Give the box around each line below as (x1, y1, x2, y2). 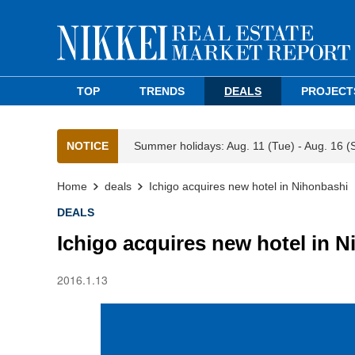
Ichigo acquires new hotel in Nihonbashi (149, 180, 348, 193)
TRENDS (139, 85, 185, 97)
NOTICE (67, 139, 109, 152)
